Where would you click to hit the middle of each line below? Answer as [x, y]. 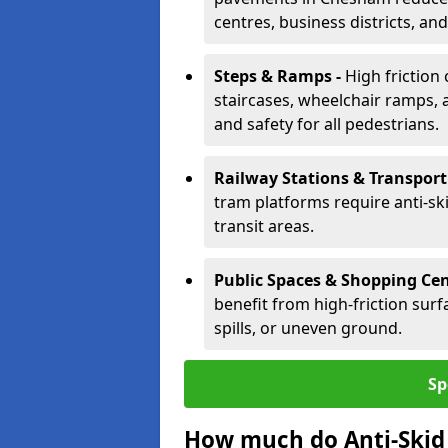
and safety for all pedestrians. [326, 124]
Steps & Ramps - [279, 76]
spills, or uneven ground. [308, 328]
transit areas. [264, 226]
